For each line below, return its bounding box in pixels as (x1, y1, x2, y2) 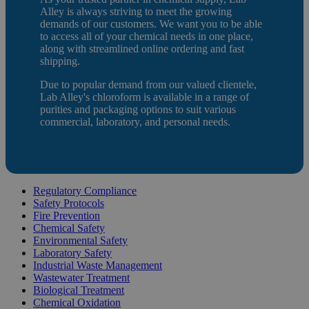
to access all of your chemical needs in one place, (40, 30, 253, 42)
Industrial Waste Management (33, 259, 162, 271)
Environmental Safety (33, 234, 128, 246)
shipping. (40, 54, 80, 67)
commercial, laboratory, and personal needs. (40, 115, 230, 128)
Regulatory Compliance (33, 184, 137, 197)
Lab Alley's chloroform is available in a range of (40, 90, 249, 103)
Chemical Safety (33, 221, 105, 234)
